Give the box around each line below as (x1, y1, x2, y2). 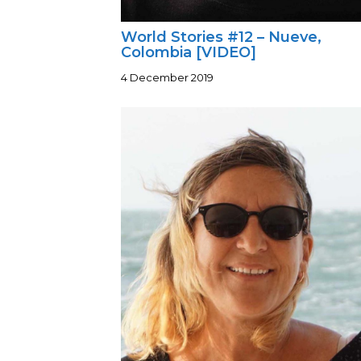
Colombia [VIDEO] (121, 44, 256, 62)
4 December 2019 (121, 71, 214, 85)
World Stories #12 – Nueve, (121, 28, 322, 47)
